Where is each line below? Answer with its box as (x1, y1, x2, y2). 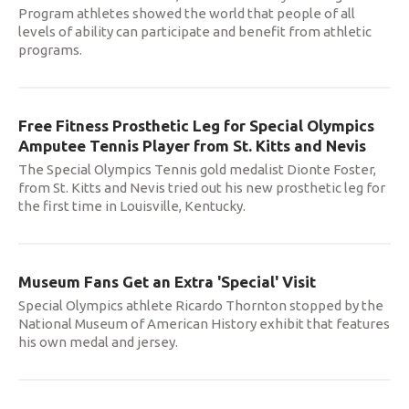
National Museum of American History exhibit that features (18, 315, 390, 331)
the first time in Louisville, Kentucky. (18, 197, 246, 214)
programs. (18, 41, 82, 58)
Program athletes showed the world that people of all (18, 5, 355, 21)
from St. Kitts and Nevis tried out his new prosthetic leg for (18, 179, 385, 195)
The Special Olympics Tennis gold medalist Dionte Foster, (18, 161, 376, 177)
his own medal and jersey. (18, 333, 178, 350)
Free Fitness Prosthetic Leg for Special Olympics (18, 116, 374, 134)
